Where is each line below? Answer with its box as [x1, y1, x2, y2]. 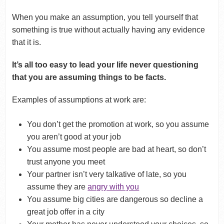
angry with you [87, 182, 139, 191]
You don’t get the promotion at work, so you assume [27, 120, 209, 129]
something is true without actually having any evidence [11, 25, 205, 34]
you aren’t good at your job [27, 132, 121, 141]
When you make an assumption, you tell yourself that [11, 13, 198, 22]
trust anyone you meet [27, 157, 105, 166]
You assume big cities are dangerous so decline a [27, 195, 203, 204]
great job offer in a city [27, 207, 105, 216]
